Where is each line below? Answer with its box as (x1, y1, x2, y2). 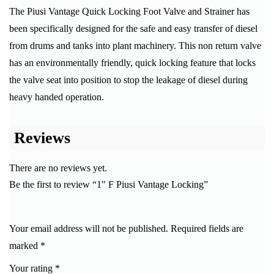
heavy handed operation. (9, 92, 104, 103)
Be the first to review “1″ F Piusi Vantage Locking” (9, 179, 208, 190)
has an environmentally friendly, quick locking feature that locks (9, 57, 256, 68)
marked (9, 240, 40, 251)
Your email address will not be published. (9, 223, 168, 234)
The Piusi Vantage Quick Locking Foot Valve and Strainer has (9, 6, 250, 17)
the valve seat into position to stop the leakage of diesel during (9, 75, 248, 86)
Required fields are (171, 223, 243, 234)
